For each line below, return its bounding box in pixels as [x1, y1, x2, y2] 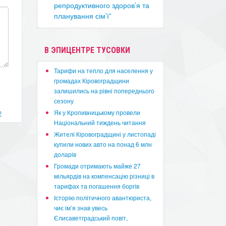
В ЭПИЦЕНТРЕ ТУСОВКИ [44, 45, 131, 55]
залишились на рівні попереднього [54, 86, 155, 95]
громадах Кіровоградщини [54, 76, 130, 85]
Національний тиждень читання [54, 118, 146, 127]
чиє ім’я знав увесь [54, 203, 108, 212]
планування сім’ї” [54, 11, 112, 21]
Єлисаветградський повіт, [54, 213, 128, 222]
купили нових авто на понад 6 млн [54, 140, 152, 148]
